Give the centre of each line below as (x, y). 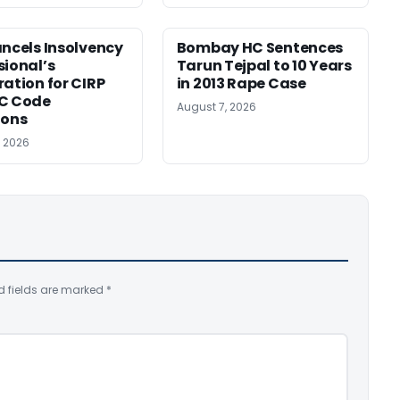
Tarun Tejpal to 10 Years (264, 65)
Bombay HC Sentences (260, 47)
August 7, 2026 (216, 106)
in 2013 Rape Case (241, 83)
